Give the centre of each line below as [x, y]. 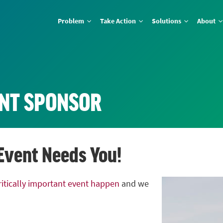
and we [134, 184]
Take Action [119, 21]
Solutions [167, 21]
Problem [72, 21]
